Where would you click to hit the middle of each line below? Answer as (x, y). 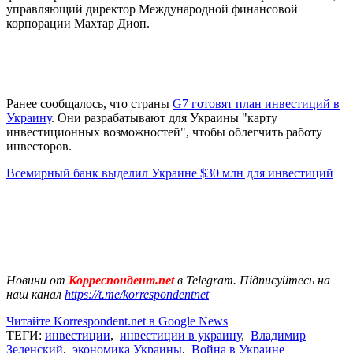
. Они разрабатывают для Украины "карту (164, 117)
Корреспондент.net (121, 280)
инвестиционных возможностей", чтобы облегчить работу (164, 132)
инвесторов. (39, 146)
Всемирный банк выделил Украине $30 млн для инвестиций (170, 173)
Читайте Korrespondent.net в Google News (117, 321)
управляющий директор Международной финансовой (152, 9)
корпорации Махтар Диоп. (78, 23)
